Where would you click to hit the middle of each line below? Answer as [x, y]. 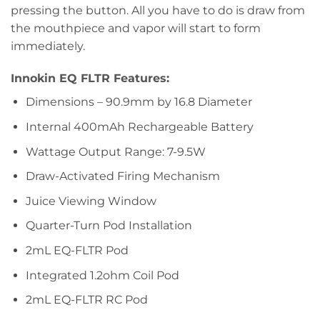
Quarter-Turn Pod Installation [109, 226]
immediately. [48, 46]
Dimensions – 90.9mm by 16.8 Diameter [139, 102]
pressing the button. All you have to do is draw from [158, 10]
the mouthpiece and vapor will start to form [136, 28]
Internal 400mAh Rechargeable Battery [139, 127]
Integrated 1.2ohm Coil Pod [102, 275]
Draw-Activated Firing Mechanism [122, 176]
